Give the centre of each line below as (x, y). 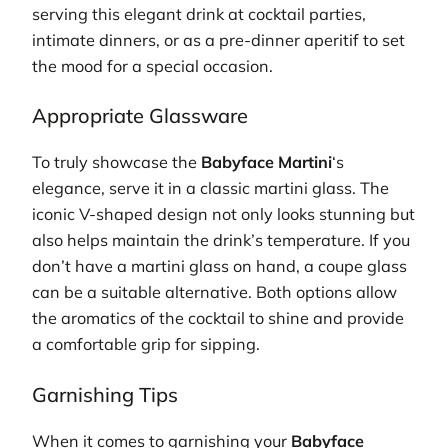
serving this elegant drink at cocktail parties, (199, 13)
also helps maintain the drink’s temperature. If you (221, 240)
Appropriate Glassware (140, 116)
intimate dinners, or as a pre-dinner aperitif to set (218, 39)
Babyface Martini (266, 162)
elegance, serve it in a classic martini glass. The (210, 188)
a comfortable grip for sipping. (146, 344)
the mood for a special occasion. (152, 65)
